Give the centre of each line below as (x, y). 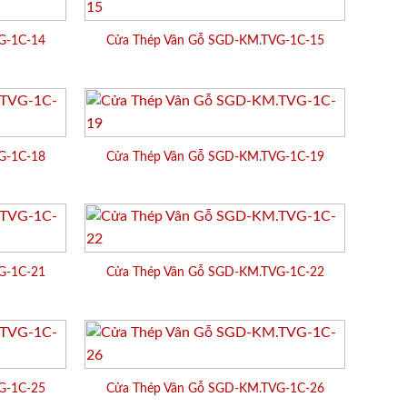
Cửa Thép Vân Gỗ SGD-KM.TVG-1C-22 (215, 273)
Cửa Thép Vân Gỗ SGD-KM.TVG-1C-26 (215, 388)
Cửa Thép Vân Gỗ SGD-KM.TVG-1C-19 (215, 156)
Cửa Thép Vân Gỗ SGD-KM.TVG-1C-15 (215, 41)
